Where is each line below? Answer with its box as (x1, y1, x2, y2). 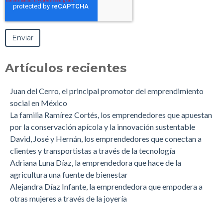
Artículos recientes (5, 60, 126, 75)
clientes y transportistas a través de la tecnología (10, 145, 175, 155)
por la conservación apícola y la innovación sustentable (10, 121, 195, 131)
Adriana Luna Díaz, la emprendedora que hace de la (10, 157, 181, 167)
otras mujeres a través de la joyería (10, 193, 127, 203)
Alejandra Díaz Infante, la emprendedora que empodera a (10, 181, 203, 191)
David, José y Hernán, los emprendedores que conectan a (10, 133, 202, 143)
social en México (10, 98, 67, 108)
